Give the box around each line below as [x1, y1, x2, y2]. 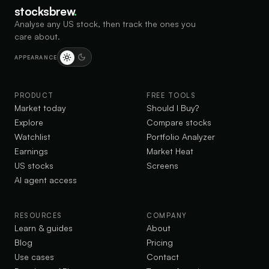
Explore [14, 117, 43, 127]
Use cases [14, 252, 54, 262]
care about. [14, 31, 60, 41]
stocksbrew [14, 4, 74, 19]
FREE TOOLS [147, 91, 196, 100]
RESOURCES [14, 211, 62, 220]
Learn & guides [14, 223, 73, 233]
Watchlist [14, 131, 50, 142]
